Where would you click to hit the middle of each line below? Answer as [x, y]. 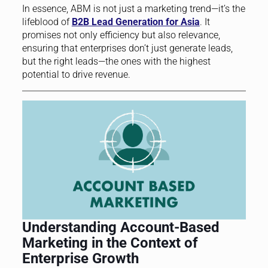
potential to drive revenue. [76, 74]
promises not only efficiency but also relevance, [121, 35]
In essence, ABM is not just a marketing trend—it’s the [133, 8]
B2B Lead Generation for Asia [135, 22]
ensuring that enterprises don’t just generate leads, [127, 48]
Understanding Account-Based [121, 228]
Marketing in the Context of [110, 243]
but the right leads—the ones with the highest [116, 61]
